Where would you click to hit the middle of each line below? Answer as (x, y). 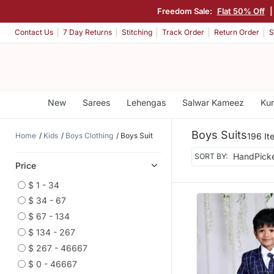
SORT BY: (211, 157)
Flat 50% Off (241, 11)
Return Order (237, 32)
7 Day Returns (87, 32)
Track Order (183, 32)
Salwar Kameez (213, 102)
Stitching (137, 32)
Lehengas (146, 102)
